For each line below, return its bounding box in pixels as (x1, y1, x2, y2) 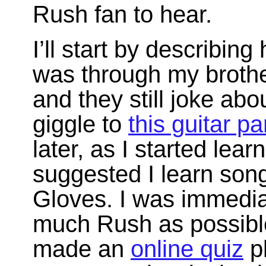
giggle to (33, 111, 128, 138)
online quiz (131, 236, 243, 262)
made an (33, 236, 131, 262)
